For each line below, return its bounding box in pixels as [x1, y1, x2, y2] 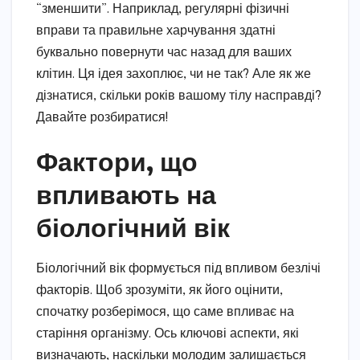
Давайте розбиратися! [36, 111, 169, 125]
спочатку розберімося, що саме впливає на [36, 305, 294, 320]
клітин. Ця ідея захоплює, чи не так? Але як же [36, 67, 311, 82]
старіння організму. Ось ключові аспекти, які [36, 327, 299, 342]
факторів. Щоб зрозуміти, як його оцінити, [36, 284, 283, 298]
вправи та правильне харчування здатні [36, 24, 276, 39]
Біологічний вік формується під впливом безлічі [36, 262, 321, 276]
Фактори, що [36, 145, 198, 178]
